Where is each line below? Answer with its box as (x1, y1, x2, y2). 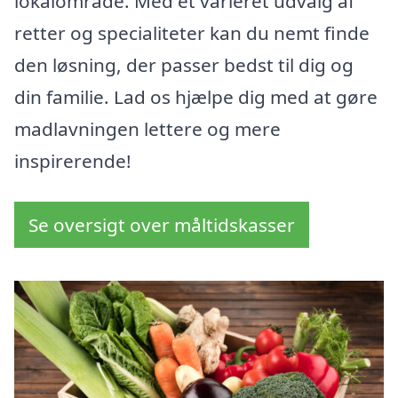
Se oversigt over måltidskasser (28, 212, 295, 238)
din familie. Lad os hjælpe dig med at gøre (14, 84, 378, 110)
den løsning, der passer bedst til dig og (14, 52, 354, 78)
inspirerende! (14, 148, 131, 174)
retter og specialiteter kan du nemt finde (14, 20, 370, 46)
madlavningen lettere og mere (14, 116, 281, 142)
